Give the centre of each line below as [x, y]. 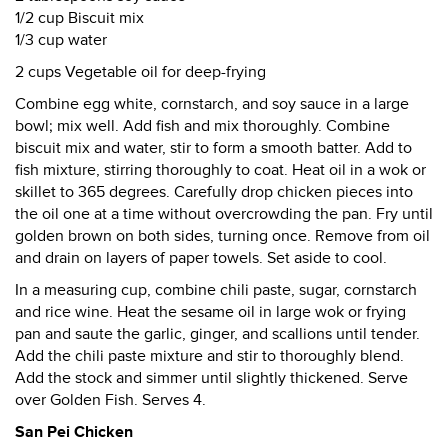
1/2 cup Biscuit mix [79, 18]
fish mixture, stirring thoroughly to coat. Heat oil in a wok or [220, 170]
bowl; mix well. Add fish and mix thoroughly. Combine [202, 126]
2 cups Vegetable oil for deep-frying [140, 72]
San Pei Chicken [74, 432]
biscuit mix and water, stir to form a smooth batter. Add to [213, 148]
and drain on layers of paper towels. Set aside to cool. [201, 258]
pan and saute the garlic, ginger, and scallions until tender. [217, 334]
